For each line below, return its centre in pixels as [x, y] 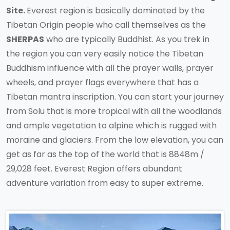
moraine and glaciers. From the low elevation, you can [115, 140]
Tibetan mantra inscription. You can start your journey [115, 97]
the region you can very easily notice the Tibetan [105, 54]
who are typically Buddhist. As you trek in [127, 39]
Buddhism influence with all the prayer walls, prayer [110, 68]
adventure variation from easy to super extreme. [106, 183]
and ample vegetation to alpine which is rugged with [111, 126]
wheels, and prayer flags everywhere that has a [102, 82]
